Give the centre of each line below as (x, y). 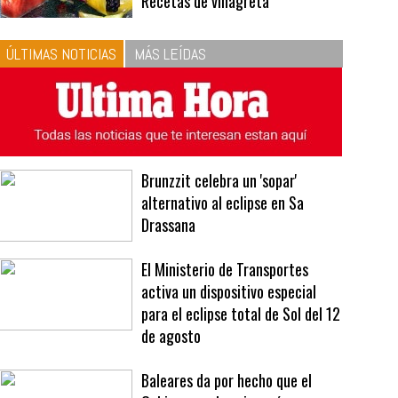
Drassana (169, 294)
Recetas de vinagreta (206, 70)
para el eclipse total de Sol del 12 (241, 382)
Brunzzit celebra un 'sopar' (219, 249)
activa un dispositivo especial (229, 360)
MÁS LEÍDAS (171, 123)
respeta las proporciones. (217, 48)
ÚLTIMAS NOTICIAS (62, 123)
